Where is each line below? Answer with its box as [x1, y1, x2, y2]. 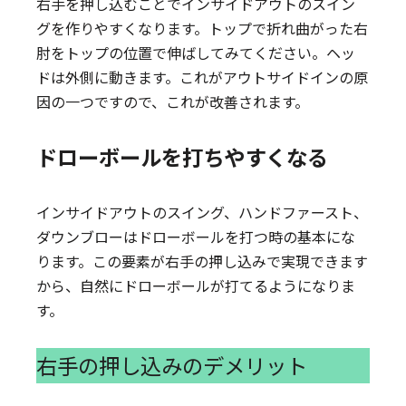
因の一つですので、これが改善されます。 [36, 91, 310, 112]
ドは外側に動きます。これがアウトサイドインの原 [36, 66, 369, 88]
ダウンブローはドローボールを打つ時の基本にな [36, 226, 356, 247]
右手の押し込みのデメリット [36, 350, 308, 381]
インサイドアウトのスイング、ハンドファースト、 [36, 201, 369, 223]
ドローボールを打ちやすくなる [36, 141, 329, 172]
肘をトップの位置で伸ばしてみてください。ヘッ [36, 42, 356, 63]
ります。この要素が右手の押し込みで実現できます [36, 250, 369, 272]
